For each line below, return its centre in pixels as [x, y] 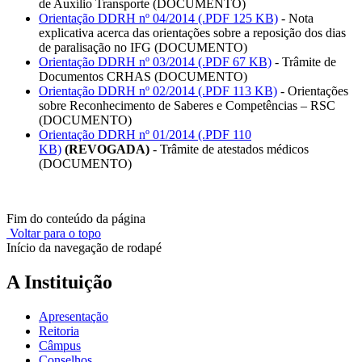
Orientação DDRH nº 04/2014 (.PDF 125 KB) [158, 19]
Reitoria [59, 330]
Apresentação [74, 316]
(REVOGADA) [107, 149]
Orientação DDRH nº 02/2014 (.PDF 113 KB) [158, 91]
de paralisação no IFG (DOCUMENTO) [143, 48]
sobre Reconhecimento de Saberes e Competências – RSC [187, 106]
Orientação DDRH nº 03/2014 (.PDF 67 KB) [155, 62]
